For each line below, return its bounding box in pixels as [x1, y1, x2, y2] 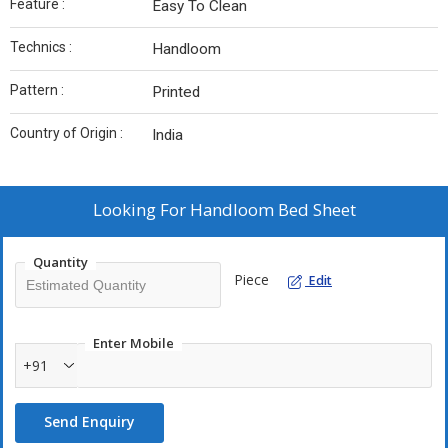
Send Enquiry [44, 412, 135, 431]
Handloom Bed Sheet [189, 198, 356, 221]
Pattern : [10, 82, 64, 98]
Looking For [92, 198, 190, 221]
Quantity [33, 253, 88, 271]
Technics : [10, 39, 72, 55]
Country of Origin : [10, 125, 123, 141]
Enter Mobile [93, 334, 174, 352]
